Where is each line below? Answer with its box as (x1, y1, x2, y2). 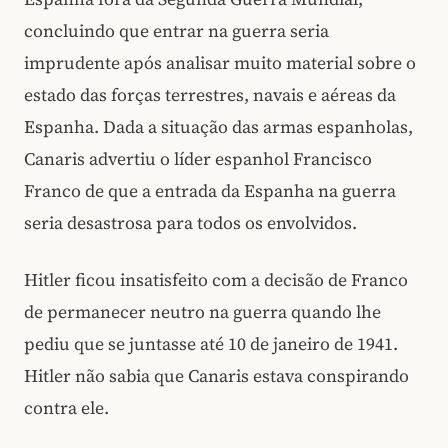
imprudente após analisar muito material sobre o (24, 51, 416, 75)
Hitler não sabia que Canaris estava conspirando (24, 363, 409, 388)
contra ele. (24, 395, 109, 420)
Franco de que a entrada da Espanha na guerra (24, 179, 396, 203)
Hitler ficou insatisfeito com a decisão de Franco (24, 267, 408, 292)
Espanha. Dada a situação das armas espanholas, (24, 115, 413, 139)
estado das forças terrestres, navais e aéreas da (24, 83, 396, 107)
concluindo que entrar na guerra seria (24, 19, 329, 43)
